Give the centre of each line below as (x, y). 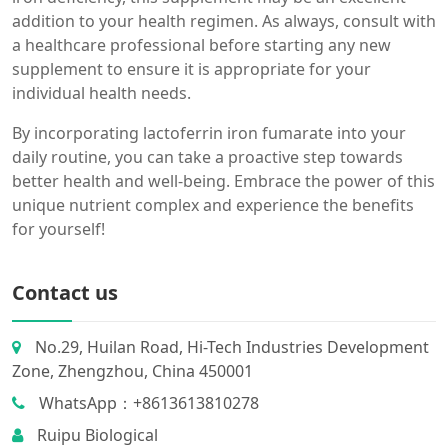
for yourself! (58, 229)
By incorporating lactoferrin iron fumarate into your (209, 133)
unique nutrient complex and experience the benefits (213, 205)
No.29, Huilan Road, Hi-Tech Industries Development (230, 347)
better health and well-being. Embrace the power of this (223, 181)
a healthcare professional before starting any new (201, 45)
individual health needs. (101, 93)
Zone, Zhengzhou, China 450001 (132, 371)
